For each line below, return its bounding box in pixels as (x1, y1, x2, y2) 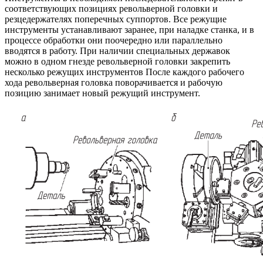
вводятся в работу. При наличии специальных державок (5, 46, 230, 56)
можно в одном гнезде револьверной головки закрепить (5, 56, 230, 67)
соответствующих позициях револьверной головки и (5, 4, 218, 14)
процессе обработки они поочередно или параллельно (5, 35, 222, 46)
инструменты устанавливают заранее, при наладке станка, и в (5, 25, 254, 35)
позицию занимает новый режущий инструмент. (5, 88, 200, 99)
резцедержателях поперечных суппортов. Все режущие (5, 14, 227, 25)
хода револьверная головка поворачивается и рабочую (5, 77, 222, 88)
